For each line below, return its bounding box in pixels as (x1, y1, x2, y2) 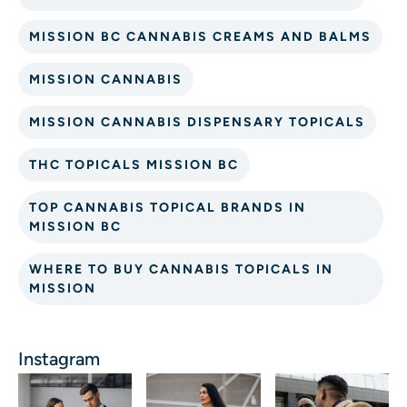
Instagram (18, 348, 100, 371)
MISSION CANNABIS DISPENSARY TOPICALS (29, 114, 365, 131)
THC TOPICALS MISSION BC (29, 157, 239, 174)
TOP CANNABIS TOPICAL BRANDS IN (29, 200, 306, 216)
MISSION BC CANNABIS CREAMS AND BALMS (29, 29, 372, 45)
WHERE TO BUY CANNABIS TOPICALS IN (29, 262, 333, 278)
